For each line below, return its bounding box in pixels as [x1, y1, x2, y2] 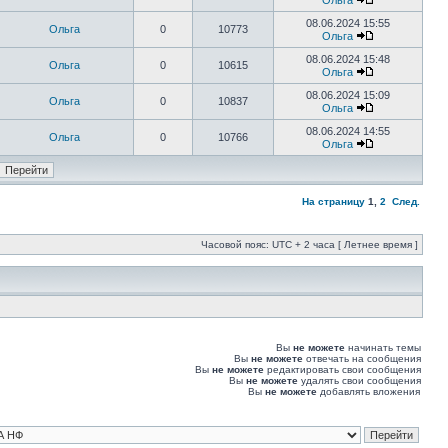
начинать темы [345, 342, 421, 353]
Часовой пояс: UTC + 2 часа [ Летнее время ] [201, 239, 418, 250]
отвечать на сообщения [303, 353, 421, 364]
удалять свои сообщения [298, 375, 421, 386]
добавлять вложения [317, 386, 420, 397]
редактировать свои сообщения [264, 364, 421, 375]
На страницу [302, 196, 365, 207]
